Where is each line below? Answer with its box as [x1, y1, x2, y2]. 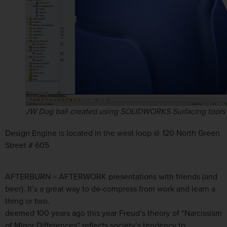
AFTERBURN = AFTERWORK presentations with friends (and [5, 172, 217, 182]
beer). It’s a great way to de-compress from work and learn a [5, 184, 215, 195]
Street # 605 [5, 140, 49, 151]
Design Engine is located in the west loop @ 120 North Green [5, 128, 220, 139]
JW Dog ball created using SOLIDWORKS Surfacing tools [25, 106, 225, 117]
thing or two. [5, 196, 50, 207]
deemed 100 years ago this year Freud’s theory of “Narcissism [5, 208, 222, 219]
